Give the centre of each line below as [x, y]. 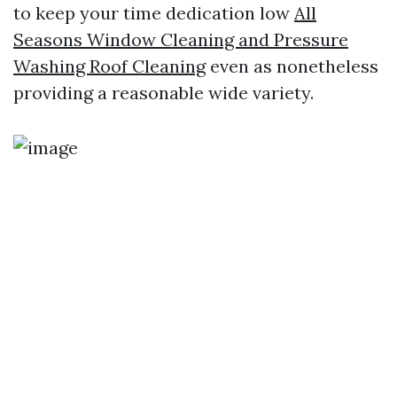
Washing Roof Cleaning [109, 66]
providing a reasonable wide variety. [163, 93]
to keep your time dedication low [154, 13]
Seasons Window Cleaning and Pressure [181, 39]
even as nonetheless [292, 66]
